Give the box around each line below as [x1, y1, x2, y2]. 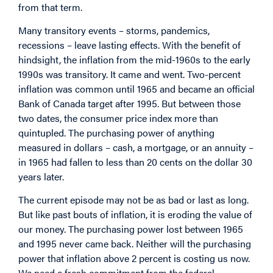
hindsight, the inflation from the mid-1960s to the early [18, 52, 250, 66]
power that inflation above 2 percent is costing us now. [18, 251, 250, 266]
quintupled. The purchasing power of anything [18, 125, 214, 140]
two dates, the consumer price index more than [18, 110, 218, 125]
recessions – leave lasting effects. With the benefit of [18, 37, 241, 52]
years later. [18, 169, 64, 183]
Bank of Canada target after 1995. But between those [18, 96, 241, 110]
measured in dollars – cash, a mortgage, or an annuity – [18, 140, 253, 154]
